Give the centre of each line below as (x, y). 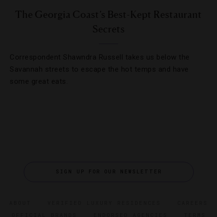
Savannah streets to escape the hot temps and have (99, 69)
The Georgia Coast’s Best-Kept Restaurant (108, 15)
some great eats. (39, 81)
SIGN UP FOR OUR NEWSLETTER (108, 172)
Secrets (108, 29)
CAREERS (193, 203)
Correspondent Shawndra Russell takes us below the (100, 57)
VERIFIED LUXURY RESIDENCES (104, 203)
